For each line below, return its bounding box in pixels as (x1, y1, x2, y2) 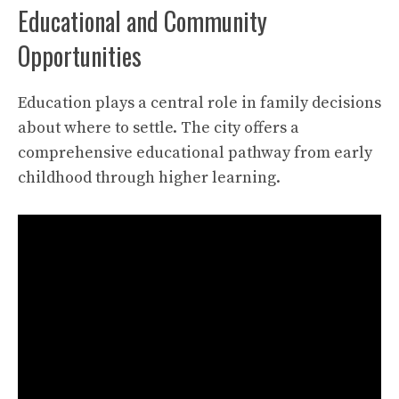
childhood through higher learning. (18, 167, 281, 188)
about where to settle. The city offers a (18, 117, 299, 138)
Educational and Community (18, 2, 267, 39)
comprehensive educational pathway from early (18, 142, 372, 163)
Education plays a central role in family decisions (18, 92, 381, 113)
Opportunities (18, 37, 142, 74)
